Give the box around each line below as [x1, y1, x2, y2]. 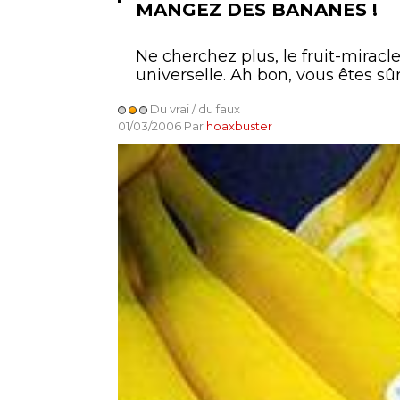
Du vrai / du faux [147, 102, 240, 117]
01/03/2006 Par [118, 119, 206, 134]
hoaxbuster [206, 119, 272, 134]
